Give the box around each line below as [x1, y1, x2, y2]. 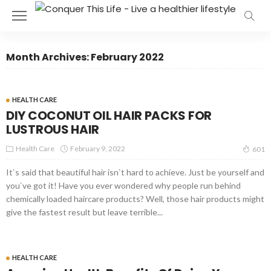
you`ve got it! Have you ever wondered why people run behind [6, 180, 241, 191]
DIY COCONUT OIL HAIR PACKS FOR [6, 107, 212, 124]
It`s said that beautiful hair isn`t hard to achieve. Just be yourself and [6, 167, 264, 177]
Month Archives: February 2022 [6, 50, 164, 64]
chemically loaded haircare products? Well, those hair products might [6, 194, 264, 204]
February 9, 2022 [70, 144, 125, 153]
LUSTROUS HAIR [6, 121, 100, 138]
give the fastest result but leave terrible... [6, 207, 163, 217]
